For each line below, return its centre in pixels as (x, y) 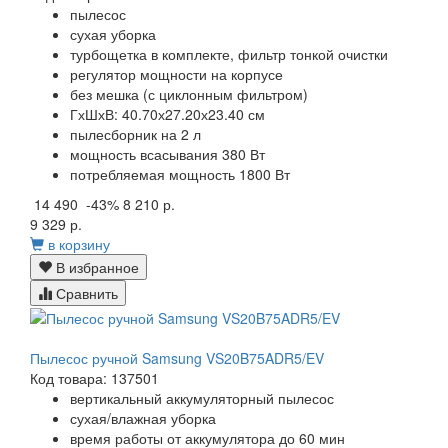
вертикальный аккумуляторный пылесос (202, 398)
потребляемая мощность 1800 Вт (180, 173)
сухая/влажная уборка (143, 418)
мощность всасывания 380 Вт (167, 153)
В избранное (95, 266)
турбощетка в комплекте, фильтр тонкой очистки (229, 53)
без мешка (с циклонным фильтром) (189, 93)
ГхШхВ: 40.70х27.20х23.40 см (167, 113)
